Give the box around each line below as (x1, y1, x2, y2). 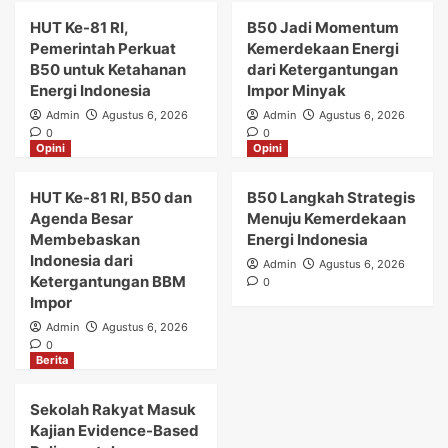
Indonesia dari (30, 250, 133, 270)
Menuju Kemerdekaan (246, 208, 406, 228)
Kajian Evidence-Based (30, 420, 199, 440)
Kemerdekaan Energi (246, 38, 399, 58)
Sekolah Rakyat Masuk (30, 399, 196, 419)
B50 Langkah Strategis (246, 187, 415, 207)
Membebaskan (30, 229, 140, 249)
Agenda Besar (30, 208, 133, 228)
